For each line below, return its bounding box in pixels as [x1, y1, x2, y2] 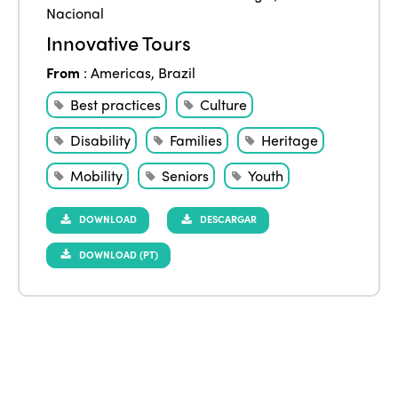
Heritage [261, 129, 319, 150]
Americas [91, 61, 152, 83]
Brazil [158, 61, 196, 83]
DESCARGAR [197, 211, 258, 226]
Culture [200, 93, 248, 115]
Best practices [70, 93, 162, 115]
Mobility [70, 164, 123, 186]
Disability [70, 129, 131, 150]
